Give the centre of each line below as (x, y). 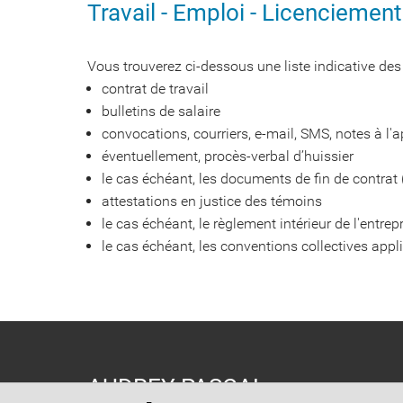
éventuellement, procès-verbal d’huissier (228, 156)
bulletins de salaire (161, 111)
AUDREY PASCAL (176, 386)
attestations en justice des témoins (212, 201)
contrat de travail (155, 88)
